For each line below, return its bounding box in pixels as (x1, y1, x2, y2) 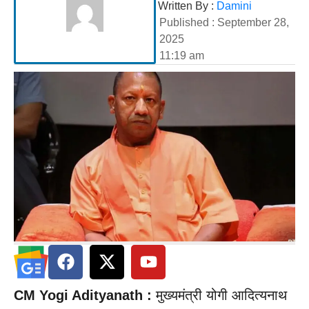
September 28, (217, 17, 289, 28)
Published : (159, 17, 217, 28)
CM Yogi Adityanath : (14, 287, 156, 303)
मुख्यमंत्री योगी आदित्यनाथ (156, 287, 287, 303)
